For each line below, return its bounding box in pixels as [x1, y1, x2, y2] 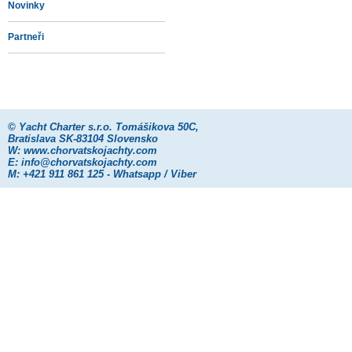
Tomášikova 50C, [112, 121, 199, 133]
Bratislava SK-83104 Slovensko [8, 133, 158, 145]
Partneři [8, 31, 44, 42]
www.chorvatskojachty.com [24, 145, 157, 156]
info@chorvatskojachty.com [21, 156, 157, 168]
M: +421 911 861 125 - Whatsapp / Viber [8, 168, 196, 180]
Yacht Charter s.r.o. [19, 121, 112, 133]
